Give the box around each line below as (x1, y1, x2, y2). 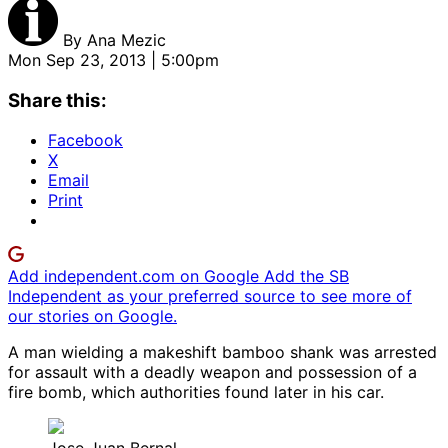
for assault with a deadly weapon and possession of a (8, 362, 417, 383)
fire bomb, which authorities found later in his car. (8, 382, 384, 403)
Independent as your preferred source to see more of (8, 286, 412, 307)
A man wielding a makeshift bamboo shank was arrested (8, 342, 437, 363)
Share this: (8, 88, 107, 112)
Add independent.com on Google (8, 266, 264, 287)
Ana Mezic (87, 29, 166, 50)
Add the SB (264, 266, 349, 287)
